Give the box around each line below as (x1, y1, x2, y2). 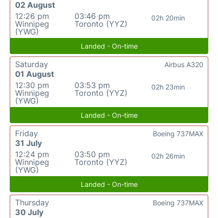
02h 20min (151, 14, 185, 22)
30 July (15, 207, 43, 217)
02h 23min (151, 83, 185, 91)
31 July (15, 138, 42, 148)
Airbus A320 (164, 60, 203, 69)
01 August (15, 69, 54, 79)
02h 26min (151, 152, 185, 160)
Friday (15, 128, 38, 138)
